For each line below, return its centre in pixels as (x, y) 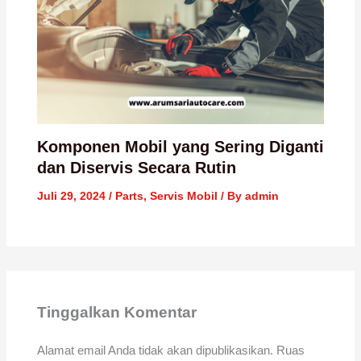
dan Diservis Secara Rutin (136, 168)
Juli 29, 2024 (73, 196)
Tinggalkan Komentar (116, 313)
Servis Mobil (183, 196)
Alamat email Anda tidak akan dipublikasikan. (155, 350)
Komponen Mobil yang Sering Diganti (180, 147)
